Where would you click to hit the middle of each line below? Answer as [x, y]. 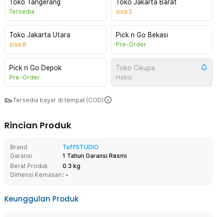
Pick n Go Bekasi [142, 35]
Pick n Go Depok [35, 68]
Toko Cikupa [135, 68]
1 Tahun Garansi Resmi [95, 156]
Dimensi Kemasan [36, 175]
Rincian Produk [38, 125]
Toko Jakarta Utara [40, 35]
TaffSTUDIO [81, 147]
